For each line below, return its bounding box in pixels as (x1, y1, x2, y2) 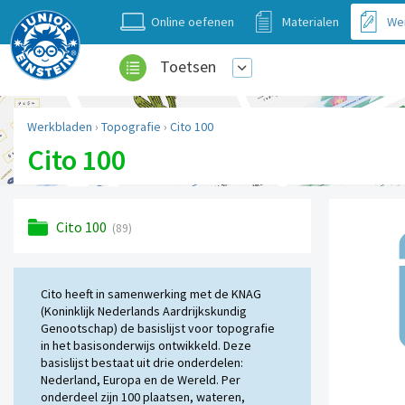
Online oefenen (151, 14, 234, 30)
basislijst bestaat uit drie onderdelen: (41, 354, 243, 372)
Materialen (282, 14, 339, 30)
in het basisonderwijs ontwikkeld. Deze (41, 337, 251, 354)
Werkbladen (27, 118, 92, 136)
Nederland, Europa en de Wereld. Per (41, 372, 240, 389)
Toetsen (160, 56, 216, 77)
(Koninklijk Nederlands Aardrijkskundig (41, 303, 247, 320)
